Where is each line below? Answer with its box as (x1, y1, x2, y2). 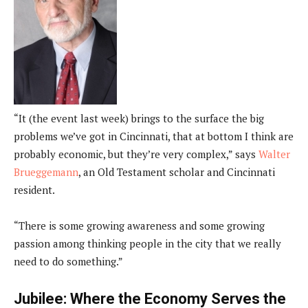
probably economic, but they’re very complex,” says (14, 147, 258, 162)
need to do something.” (14, 254, 123, 269)
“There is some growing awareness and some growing (14, 219, 265, 233)
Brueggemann (14, 165, 78, 179)
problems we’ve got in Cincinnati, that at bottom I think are (14, 129, 294, 144)
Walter (258, 147, 290, 162)
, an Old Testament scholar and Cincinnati (78, 165, 275, 179)
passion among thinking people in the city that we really (14, 236, 281, 251)
